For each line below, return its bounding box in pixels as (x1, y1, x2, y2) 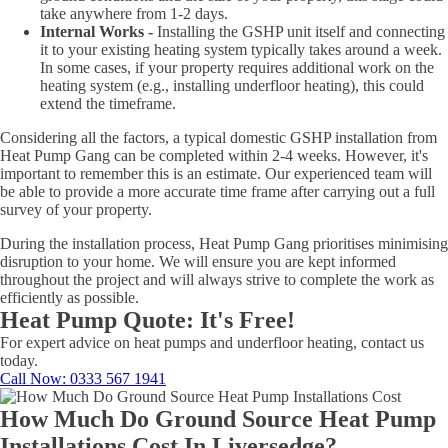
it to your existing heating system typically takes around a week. (40, 41, 442, 58)
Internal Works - (40, 23, 157, 40)
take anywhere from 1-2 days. (40, 5, 232, 22)
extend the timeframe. (40, 95, 180, 112)
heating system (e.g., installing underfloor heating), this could (40, 77, 424, 94)
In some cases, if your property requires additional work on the (40, 59, 434, 76)
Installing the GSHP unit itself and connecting (157, 23, 445, 40)
